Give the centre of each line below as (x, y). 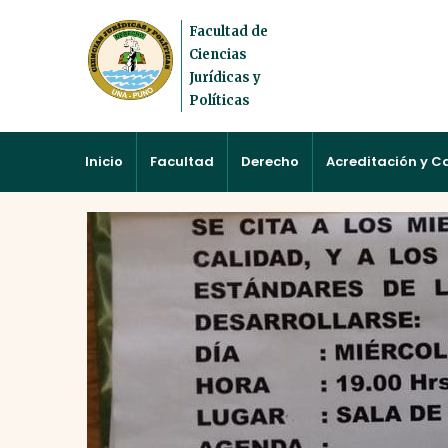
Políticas (219, 100)
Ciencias (217, 54)
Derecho (270, 161)
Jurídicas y (224, 77)
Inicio (104, 161)
